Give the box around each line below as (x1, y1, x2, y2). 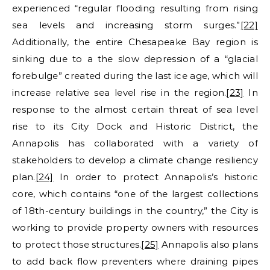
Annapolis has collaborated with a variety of (12, 137, 258, 149)
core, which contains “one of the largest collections (12, 187, 258, 199)
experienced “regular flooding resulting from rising (12, 2, 258, 14)
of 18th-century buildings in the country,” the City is (12, 204, 258, 216)
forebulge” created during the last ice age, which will (12, 69, 258, 81)
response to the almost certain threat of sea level (12, 103, 258, 115)
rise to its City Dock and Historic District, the (12, 120, 258, 132)
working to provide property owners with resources (12, 221, 258, 233)
